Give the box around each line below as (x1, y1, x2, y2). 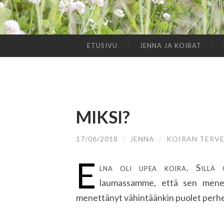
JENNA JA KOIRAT (139, 41, 202, 50)
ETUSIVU (87, 41, 118, 50)
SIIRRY (10, 43, 33, 52)
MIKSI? (76, 106, 130, 127)
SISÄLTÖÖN (10, 54, 51, 63)
